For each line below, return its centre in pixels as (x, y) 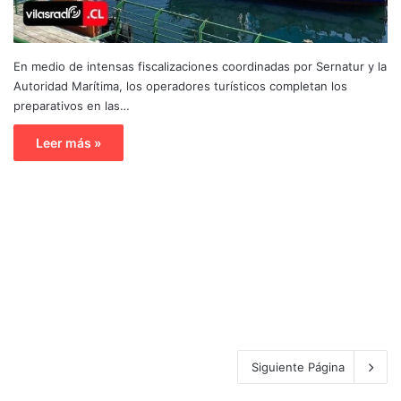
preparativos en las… (72, 105)
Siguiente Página (298, 367)
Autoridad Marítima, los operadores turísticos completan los (180, 85)
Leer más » (68, 142)
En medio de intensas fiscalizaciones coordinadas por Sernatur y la (200, 66)
